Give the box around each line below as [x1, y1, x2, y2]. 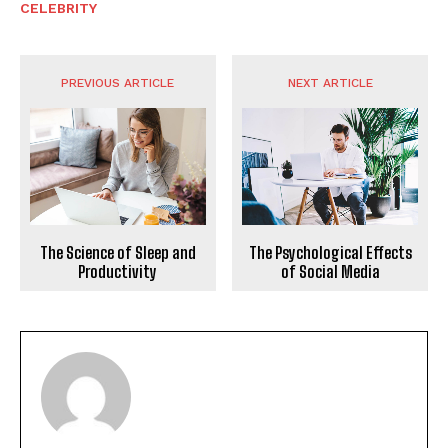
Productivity [78, 262, 158, 282]
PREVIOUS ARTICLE [61, 75, 175, 90]
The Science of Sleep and [39, 243, 196, 263]
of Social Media [280, 262, 380, 282]
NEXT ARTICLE [287, 75, 373, 90]
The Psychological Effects [248, 243, 412, 263]
